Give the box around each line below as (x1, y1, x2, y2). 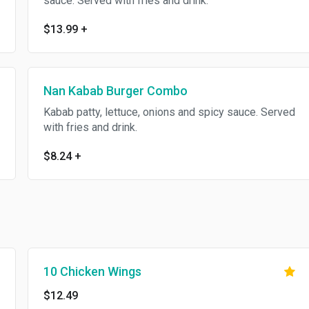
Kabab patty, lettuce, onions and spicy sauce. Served (43, 106, 295, 119)
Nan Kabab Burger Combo (43, 83, 188, 98)
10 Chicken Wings (43, 264, 141, 279)
